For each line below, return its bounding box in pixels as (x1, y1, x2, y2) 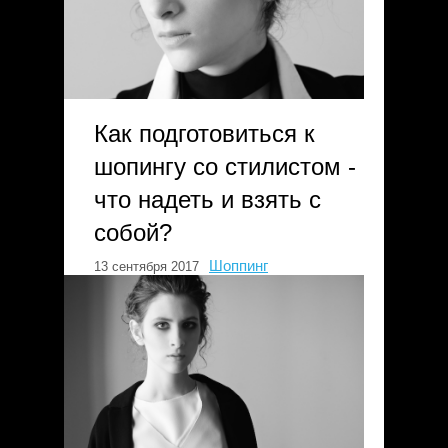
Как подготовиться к (94, 120, 315, 147)
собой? (94, 219, 172, 246)
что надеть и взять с (94, 186, 321, 213)
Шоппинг (209, 257, 268, 274)
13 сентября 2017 (94, 259, 199, 274)
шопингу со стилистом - (94, 153, 356, 180)
